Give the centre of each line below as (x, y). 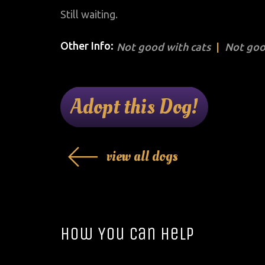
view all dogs (143, 157)
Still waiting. (89, 14)
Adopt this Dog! (134, 107)
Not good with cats (164, 47)
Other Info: (87, 46)
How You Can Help (127, 234)
